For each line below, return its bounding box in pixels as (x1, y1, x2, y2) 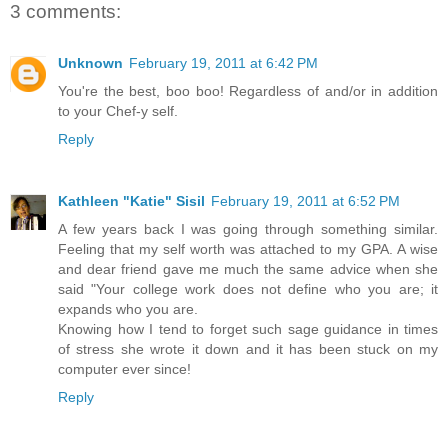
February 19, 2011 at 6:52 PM (211, 193, 400, 210)
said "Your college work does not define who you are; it (58, 281, 438, 298)
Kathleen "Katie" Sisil (58, 193, 205, 210)
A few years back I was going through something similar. (58, 221, 438, 238)
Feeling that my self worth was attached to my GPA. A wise (58, 241, 438, 258)
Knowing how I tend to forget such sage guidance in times (58, 321, 438, 338)
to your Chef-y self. (58, 103, 178, 120)
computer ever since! (58, 361, 191, 378)
